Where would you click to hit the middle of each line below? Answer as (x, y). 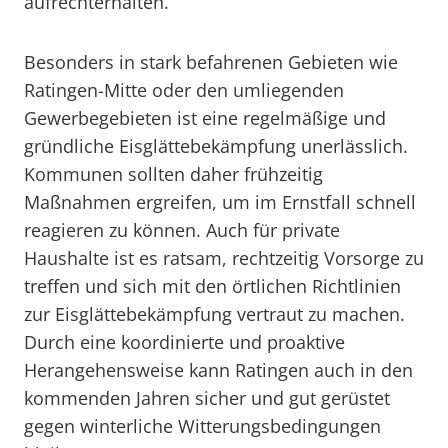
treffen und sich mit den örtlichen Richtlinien (212, 286)
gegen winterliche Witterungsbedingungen (202, 426)
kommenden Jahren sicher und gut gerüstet (207, 398)
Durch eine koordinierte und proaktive (184, 342)
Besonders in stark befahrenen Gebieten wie (211, 62)
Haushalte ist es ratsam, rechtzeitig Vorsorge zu (224, 258)
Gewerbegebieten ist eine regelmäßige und (205, 118)
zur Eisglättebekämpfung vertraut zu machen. (214, 314)
